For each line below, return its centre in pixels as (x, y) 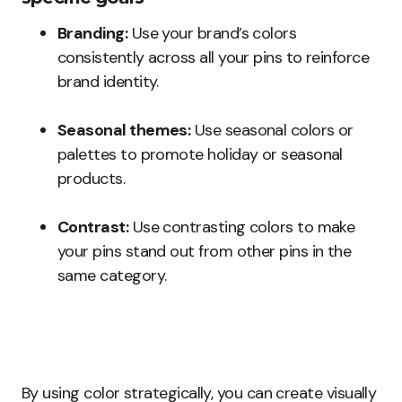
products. (92, 179)
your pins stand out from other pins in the (205, 252)
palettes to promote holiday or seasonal (200, 155)
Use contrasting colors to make (242, 227)
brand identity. (108, 82)
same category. (112, 276)
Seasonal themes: (124, 131)
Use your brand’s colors (212, 34)
